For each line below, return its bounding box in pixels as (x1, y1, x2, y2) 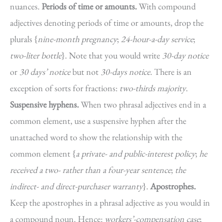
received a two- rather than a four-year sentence (10, 164, 171, 175)
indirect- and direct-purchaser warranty (10, 180, 143, 192)
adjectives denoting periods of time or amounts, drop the (10, 17, 204, 28)
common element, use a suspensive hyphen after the (10, 115, 186, 126)
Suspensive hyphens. (10, 99, 79, 110)
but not (70, 66, 101, 77)
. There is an (150, 66, 192, 77)
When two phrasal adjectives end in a (79, 99, 206, 110)
